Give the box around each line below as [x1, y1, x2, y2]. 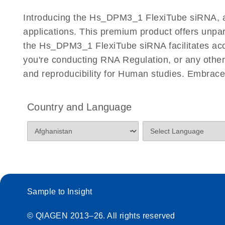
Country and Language [27, 101, 132, 113]
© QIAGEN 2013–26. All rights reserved [27, 211, 175, 220]
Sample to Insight [27, 187, 92, 196]
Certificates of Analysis [31, 5, 117, 14]
